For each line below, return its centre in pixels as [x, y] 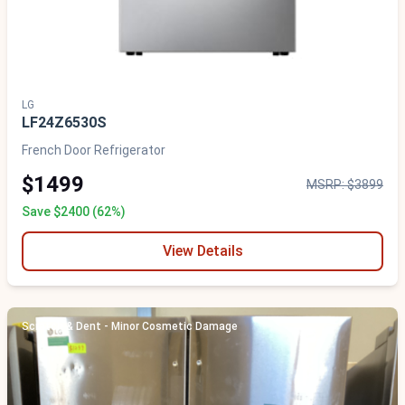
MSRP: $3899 [345, 184]
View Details [202, 251]
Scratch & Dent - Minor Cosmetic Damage [130, 326]
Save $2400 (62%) [74, 212]
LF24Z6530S [64, 122]
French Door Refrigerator [94, 150]
